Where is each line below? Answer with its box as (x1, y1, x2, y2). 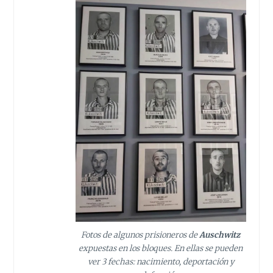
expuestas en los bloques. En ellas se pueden (79, 243, 243, 253)
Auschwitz (197, 229, 241, 240)
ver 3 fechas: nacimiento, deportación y (87, 256, 234, 267)
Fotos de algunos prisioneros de (81, 229, 198, 240)
